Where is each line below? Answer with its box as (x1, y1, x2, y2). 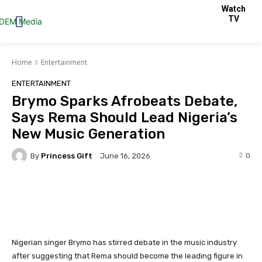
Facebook (40, 188, 73, 197)
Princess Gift (41, 151, 92, 160)
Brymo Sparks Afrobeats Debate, (12, 93, 237, 109)
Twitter (115, 188, 140, 197)
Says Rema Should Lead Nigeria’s (12, 109, 237, 126)
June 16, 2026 (100, 151, 150, 161)
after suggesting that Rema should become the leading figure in (12, 251, 243, 260)
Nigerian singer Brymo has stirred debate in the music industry (12, 238, 237, 247)
